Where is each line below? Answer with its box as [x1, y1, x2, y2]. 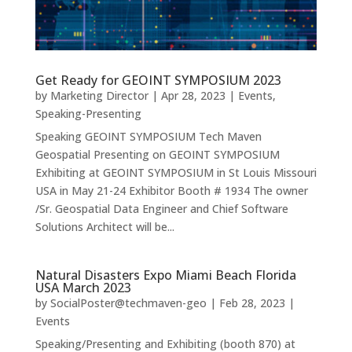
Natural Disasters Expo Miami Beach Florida [35, 266, 296, 284]
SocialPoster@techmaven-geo [49, 295, 207, 311]
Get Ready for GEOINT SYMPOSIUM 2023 [35, 71, 281, 90]
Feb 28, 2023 [218, 295, 285, 311]
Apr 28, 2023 [160, 88, 225, 104]
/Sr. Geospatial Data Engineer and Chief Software [35, 201, 288, 217]
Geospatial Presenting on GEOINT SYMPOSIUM [35, 147, 280, 163]
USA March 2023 [35, 279, 131, 297]
